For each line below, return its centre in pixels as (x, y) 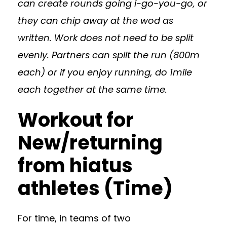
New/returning (90, 142)
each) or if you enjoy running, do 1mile (105, 72)
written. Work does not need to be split (106, 37)
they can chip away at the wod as (96, 20)
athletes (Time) (95, 188)
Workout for (76, 120)
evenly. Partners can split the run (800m (109, 55)
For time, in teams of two (74, 218)
